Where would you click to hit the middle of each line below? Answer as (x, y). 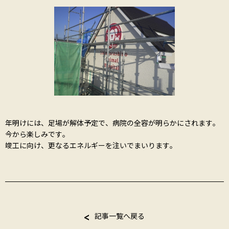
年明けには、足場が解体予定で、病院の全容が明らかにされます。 (112, 123)
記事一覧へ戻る (120, 216)
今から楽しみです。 (37, 134)
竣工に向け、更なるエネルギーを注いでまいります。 (91, 145)
